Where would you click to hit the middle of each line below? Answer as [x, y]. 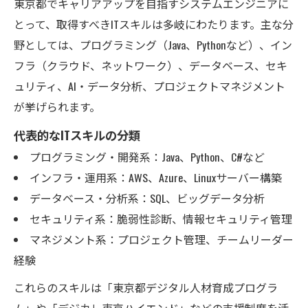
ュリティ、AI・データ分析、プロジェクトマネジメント [150, 86]
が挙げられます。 [57, 106]
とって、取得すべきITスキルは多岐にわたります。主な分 [154, 24]
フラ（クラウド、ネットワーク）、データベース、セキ [151, 65]
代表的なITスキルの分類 [77, 134]
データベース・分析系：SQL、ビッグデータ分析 [147, 198]
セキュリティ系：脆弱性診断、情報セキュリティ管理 [161, 218]
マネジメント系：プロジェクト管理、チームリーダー [161, 239]
